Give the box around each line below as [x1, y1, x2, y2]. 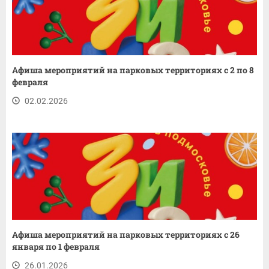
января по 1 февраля [12, 240, 100, 252]
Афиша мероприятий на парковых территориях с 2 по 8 [12, 64, 254, 76]
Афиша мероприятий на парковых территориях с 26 [12, 228, 240, 240]
